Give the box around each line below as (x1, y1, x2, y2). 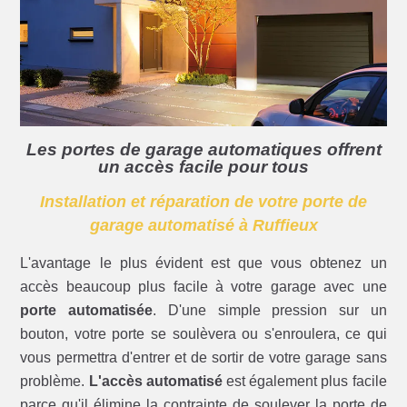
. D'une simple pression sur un (153, 303, 387, 319)
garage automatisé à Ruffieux (89, 216, 318, 235)
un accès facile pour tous (98, 157, 309, 177)
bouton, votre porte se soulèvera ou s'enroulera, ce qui (20, 326, 387, 342)
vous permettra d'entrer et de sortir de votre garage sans (20, 350, 387, 366)
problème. (20, 373, 89, 390)
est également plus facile (222, 373, 387, 390)
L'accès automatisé (88, 373, 223, 390)
